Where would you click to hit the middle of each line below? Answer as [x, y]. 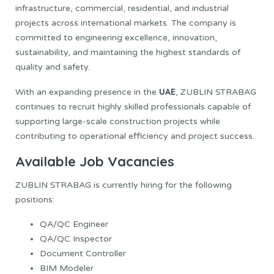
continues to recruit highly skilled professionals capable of [133, 106]
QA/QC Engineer [74, 224]
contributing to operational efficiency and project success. [135, 136]
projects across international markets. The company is [126, 23]
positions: [35, 200]
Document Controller [83, 254]
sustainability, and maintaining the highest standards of [128, 52]
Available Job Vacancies [95, 161]
